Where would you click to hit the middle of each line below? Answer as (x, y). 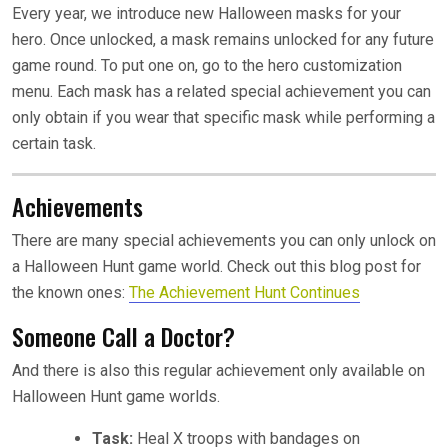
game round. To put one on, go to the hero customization (207, 66)
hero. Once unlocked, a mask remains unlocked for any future (223, 40)
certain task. (54, 144)
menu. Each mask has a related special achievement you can (221, 92)
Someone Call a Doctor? (123, 336)
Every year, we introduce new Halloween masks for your (206, 14)
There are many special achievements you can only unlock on (224, 241)
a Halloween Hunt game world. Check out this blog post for (216, 267)
